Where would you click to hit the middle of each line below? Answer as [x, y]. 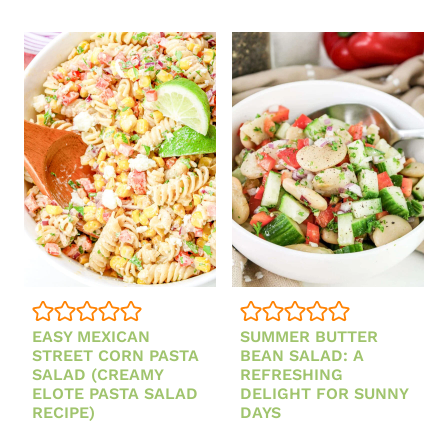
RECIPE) [63, 413]
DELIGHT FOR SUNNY [324, 394]
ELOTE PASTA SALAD [115, 394]
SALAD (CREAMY [97, 375]
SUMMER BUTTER [309, 337]
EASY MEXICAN [91, 337]
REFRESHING [291, 375]
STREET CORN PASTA [115, 356]
